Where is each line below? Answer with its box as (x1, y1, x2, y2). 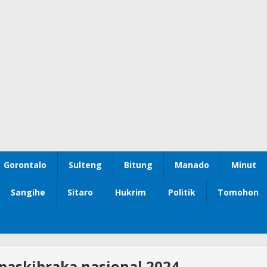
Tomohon (218, 187, 259, 198)
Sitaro (67, 187, 93, 198)
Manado (175, 159, 209, 171)
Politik (168, 187, 195, 198)
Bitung (124, 159, 153, 171)
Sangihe (11, 187, 45, 198)
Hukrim (115, 187, 146, 198)
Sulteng (69, 159, 102, 171)
